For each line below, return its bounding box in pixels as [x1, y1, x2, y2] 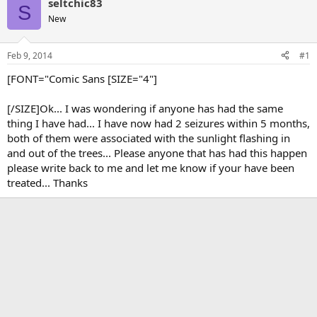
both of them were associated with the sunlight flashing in [7, 130, 290, 145]
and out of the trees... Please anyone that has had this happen [7, 145, 307, 160]
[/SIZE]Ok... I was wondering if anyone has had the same [7, 100, 283, 115]
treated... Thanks [7, 175, 88, 190]
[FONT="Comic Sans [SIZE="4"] [7, 71, 157, 86]
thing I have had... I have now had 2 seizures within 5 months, [7, 115, 310, 130]
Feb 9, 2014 [7, 49, 52, 62]
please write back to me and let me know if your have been [7, 160, 294, 175]
